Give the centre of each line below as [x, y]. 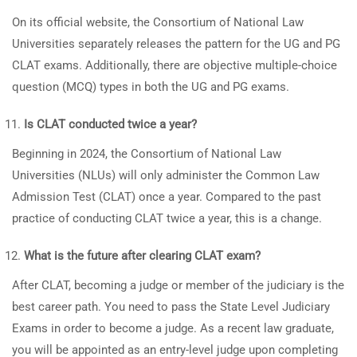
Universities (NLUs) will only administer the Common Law [166, 175]
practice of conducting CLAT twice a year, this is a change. [167, 218]
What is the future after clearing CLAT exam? [142, 256]
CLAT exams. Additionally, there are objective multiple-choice [175, 65]
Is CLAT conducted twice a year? [110, 124]
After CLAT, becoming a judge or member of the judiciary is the [178, 285]
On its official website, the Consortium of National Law [158, 22]
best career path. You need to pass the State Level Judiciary [171, 307]
